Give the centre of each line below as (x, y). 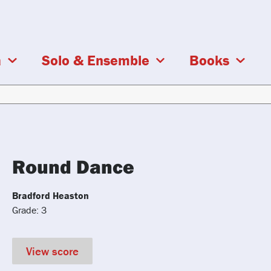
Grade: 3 (29, 210)
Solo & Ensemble (95, 60)
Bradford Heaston (51, 195)
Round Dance (73, 166)
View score (52, 251)
